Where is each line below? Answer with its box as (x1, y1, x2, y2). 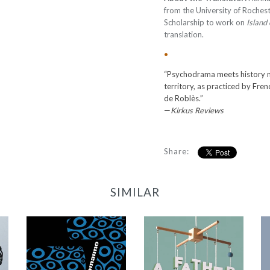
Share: (164, 146, 189, 156)
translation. (164, 30, 204, 39)
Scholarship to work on (164, 17, 246, 27)
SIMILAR (110, 185, 160, 199)
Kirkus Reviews (171, 105, 224, 115)
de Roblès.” (164, 93, 205, 103)
